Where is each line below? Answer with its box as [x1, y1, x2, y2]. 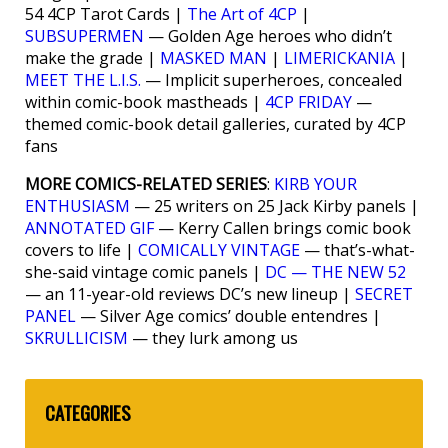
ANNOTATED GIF [25, 217, 154, 240]
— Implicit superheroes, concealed [141, 69, 402, 92]
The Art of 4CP [187, 3, 297, 26]
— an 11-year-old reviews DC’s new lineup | [25, 283, 355, 306]
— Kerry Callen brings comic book [154, 217, 411, 240]
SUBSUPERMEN [25, 25, 144, 48]
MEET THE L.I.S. [25, 69, 141, 92]
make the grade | [25, 47, 160, 70]
